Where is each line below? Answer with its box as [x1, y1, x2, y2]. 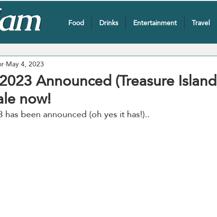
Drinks [99, 16, 118, 29]
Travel [191, 16, 210, 29]
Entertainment [133, 16, 177, 29]
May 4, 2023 [6, 57, 44, 70]
